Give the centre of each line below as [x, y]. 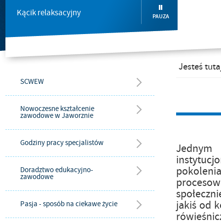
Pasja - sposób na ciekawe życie [69, 204]
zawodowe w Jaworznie [57, 116]
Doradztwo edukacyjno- [57, 170]
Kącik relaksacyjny [49, 13]
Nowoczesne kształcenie [57, 109]
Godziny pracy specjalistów [62, 143]
